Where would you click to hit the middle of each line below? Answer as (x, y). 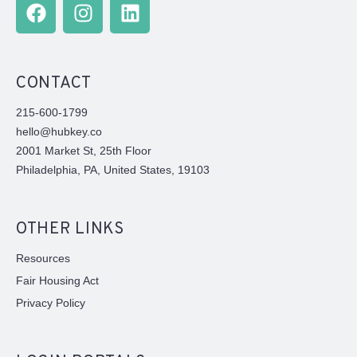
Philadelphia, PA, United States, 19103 (113, 169)
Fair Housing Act (57, 280)
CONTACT (54, 83)
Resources (43, 258)
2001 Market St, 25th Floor (84, 150)
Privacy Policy (51, 302)
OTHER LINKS (70, 229)
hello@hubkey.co (59, 131)
